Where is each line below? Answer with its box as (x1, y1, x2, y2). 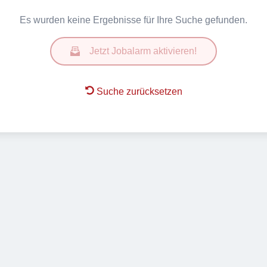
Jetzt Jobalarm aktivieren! (89, 46, 197, 56)
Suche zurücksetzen (96, 86, 182, 97)
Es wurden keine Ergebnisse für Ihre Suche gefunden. (20, 15, 247, 25)
